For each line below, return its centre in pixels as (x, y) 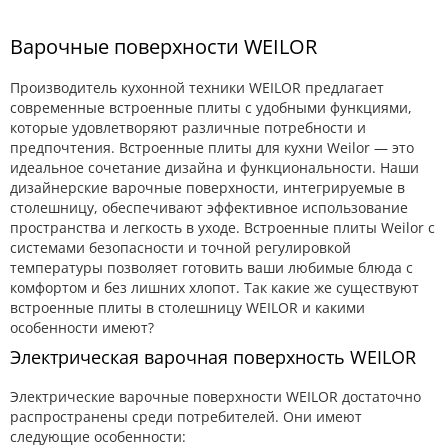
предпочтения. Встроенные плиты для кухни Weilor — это (212, 147)
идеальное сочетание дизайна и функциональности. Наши (214, 167)
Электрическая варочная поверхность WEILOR (213, 356)
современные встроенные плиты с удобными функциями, (211, 107)
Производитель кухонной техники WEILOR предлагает (197, 87)
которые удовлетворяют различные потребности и (188, 127)
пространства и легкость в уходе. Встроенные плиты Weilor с (222, 227)
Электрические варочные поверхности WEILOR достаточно (215, 396)
